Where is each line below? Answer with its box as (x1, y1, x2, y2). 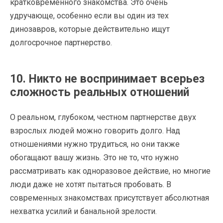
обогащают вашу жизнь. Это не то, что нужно (10, 152, 179, 162)
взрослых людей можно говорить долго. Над (10, 125, 180, 135)
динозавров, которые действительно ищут (10, 24, 170, 34)
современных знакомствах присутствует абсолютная (10, 193, 209, 203)
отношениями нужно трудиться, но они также (10, 139, 180, 149)
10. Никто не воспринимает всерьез (10, 72, 205, 86)
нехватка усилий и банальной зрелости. (10, 206, 157, 216)
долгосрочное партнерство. (10, 37, 112, 47)
